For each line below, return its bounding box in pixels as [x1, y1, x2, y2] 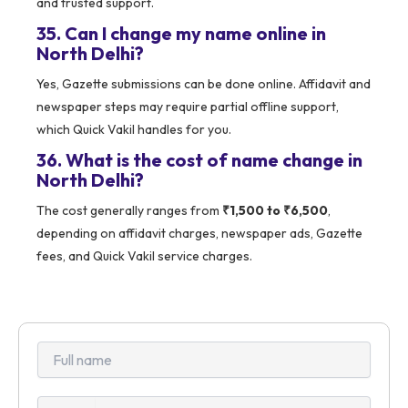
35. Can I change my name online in [36, 22, 326, 46]
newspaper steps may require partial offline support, [36, 98, 339, 116]
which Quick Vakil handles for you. [36, 121, 231, 138]
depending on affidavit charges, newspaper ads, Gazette [36, 225, 362, 242]
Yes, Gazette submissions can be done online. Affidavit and [36, 76, 371, 93]
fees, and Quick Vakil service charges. [36, 248, 252, 265]
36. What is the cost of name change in [36, 148, 362, 172]
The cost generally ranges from [36, 202, 222, 219]
